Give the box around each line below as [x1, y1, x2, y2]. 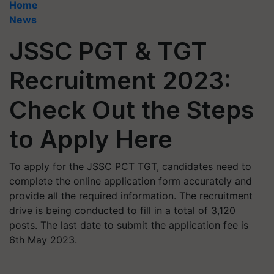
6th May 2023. [9, 234, 77, 246]
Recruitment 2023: [9, 65, 231, 95]
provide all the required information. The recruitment [9, 190, 253, 202]
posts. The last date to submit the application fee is [9, 219, 248, 231]
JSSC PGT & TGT [9, 36, 207, 66]
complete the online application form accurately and [9, 175, 252, 187]
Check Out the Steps [9, 95, 254, 125]
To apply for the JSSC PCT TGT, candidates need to [9, 160, 251, 172]
